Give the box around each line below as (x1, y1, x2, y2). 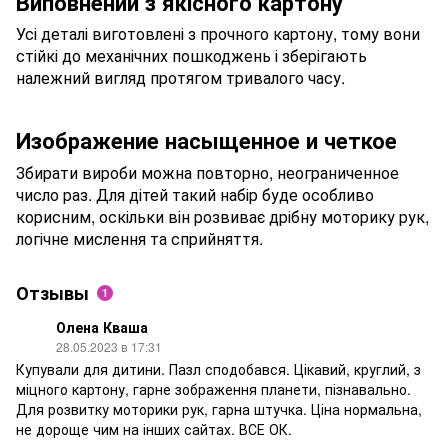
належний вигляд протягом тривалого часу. (16, 66, 345, 90)
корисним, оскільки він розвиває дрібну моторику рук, (16, 204, 429, 228)
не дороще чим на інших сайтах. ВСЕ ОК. (16, 418, 292, 439)
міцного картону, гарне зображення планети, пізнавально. (16, 378, 411, 399)
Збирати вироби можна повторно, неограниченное (16, 160, 399, 184)
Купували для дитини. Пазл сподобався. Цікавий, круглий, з (16, 358, 421, 379)
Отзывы (16, 279, 89, 306)
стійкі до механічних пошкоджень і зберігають (16, 44, 367, 68)
